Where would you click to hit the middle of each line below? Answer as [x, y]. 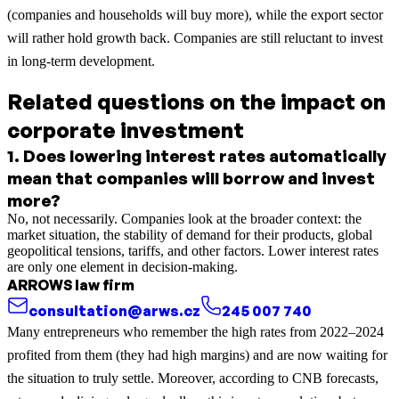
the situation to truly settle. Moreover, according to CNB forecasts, [193, 378]
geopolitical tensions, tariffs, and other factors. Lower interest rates [193, 250]
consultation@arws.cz [114, 310]
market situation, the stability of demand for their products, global [190, 234]
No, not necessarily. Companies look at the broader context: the [184, 218]
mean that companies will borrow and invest [191, 177]
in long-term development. [81, 61]
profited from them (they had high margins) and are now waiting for [197, 354]
